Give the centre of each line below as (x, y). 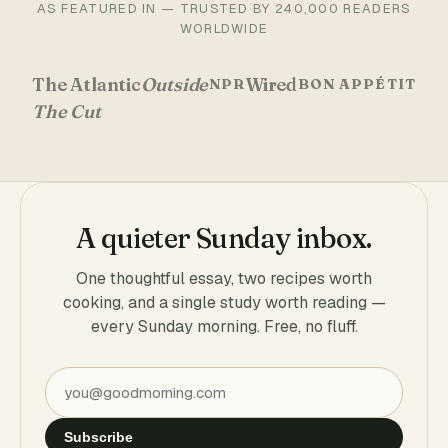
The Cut (66, 111)
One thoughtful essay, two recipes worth (224, 278)
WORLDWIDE (224, 28)
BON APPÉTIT (356, 84)
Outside (175, 84)
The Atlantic (86, 84)
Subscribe (98, 437)
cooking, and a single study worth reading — (224, 302)
